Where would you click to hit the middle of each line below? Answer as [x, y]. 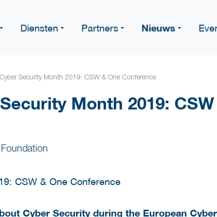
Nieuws [158, 28]
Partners [100, 28]
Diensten [39, 28]
